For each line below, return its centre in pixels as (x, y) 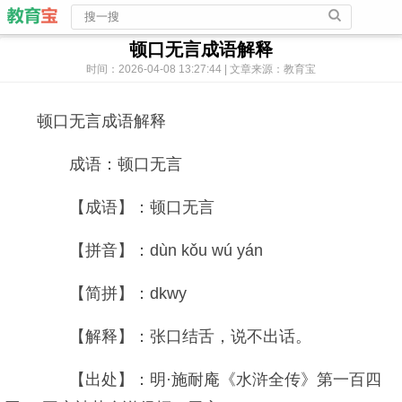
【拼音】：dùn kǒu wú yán (150, 250)
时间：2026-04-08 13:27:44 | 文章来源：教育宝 (201, 69)
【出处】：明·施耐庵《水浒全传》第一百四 (209, 380)
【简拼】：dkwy (112, 293)
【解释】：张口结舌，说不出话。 (174, 336)
